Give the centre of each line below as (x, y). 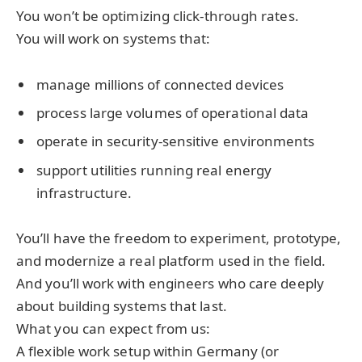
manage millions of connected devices (160, 84)
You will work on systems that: (114, 39)
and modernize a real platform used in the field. (171, 261)
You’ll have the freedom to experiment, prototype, (179, 238)
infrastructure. (84, 192)
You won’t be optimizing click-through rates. (158, 16)
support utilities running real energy (154, 170)
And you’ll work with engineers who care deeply (170, 284)
